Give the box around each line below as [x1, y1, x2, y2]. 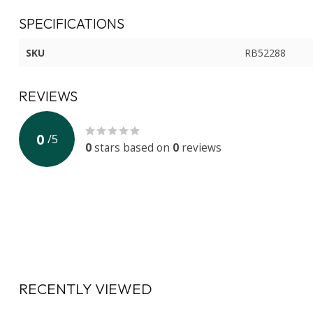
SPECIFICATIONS [19, 15, 124, 33]
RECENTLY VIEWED [19, 279, 152, 298]
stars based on [92, 140, 173, 156]
